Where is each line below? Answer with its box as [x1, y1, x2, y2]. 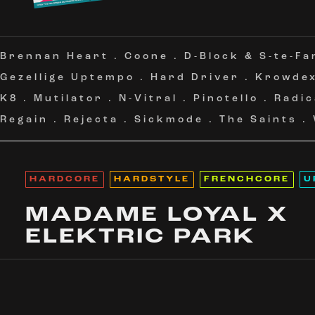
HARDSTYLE [113, 176, 190, 184]
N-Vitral [119, 94, 178, 104]
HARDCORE [29, 176, 100, 184]
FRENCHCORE [203, 176, 290, 184]
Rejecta [64, 115, 119, 125]
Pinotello [193, 94, 259, 104]
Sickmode [134, 115, 204, 125]
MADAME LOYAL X [25, 205, 288, 226]
